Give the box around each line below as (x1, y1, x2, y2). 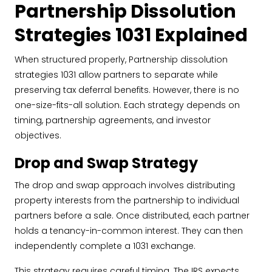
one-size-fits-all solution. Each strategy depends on (15, 99, 240, 111)
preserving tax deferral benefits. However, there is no (15, 84, 239, 96)
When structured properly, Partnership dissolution (15, 53, 228, 66)
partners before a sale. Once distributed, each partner (15, 209, 250, 222)
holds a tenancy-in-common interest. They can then (15, 225, 243, 237)
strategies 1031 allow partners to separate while (15, 69, 218, 81)
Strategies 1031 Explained (15, 22, 248, 48)
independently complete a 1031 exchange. (15, 240, 195, 252)
